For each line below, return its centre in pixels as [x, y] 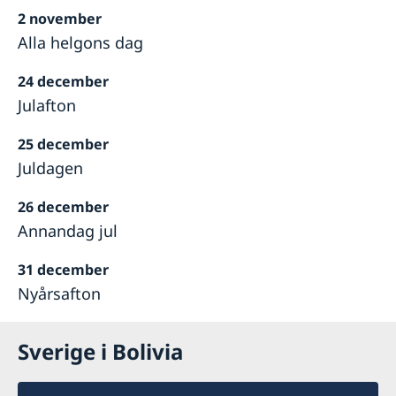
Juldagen [50, 168]
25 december [63, 145]
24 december [63, 82]
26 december [63, 207]
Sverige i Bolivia [100, 352]
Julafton [47, 106]
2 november [60, 19]
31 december [63, 270]
